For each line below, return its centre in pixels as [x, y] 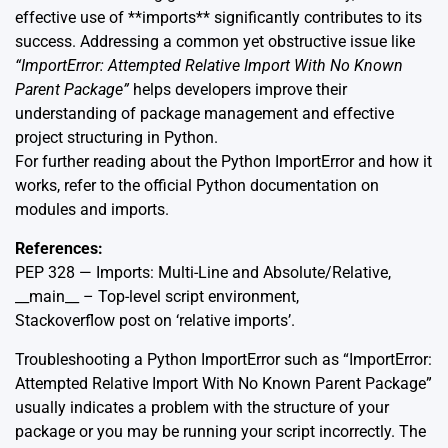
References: [59, 249]
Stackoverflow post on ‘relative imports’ [153, 321]
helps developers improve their [238, 90]
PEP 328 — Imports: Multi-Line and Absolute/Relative [201, 273]
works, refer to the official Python [132, 186]
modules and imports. [92, 210]
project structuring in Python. [116, 138]
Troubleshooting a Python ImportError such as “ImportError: [223, 360]
